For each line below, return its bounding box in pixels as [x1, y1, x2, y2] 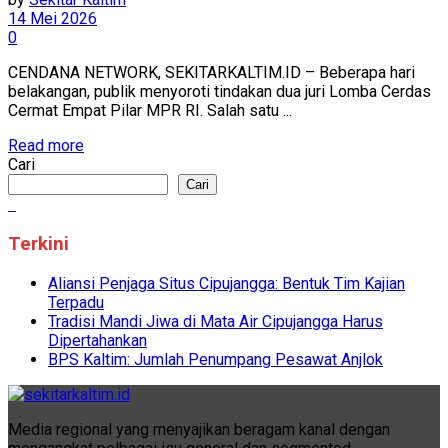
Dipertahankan [48, 330, 147, 350]
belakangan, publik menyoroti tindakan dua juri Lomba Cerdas [8, 82, 431, 102]
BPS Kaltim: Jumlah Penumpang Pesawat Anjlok [48, 349, 383, 369]
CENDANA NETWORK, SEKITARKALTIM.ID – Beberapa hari [8, 63, 415, 83]
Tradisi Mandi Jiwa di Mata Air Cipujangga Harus [48, 311, 383, 331]
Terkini [8, 232, 69, 255]
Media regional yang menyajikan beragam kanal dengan [8, 419, 390, 439]
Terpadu [48, 292, 104, 312]
